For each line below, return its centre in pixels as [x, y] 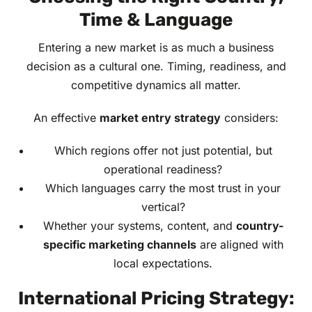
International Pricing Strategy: [156, 299]
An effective [67, 118]
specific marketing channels [119, 245]
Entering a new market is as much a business [156, 48]
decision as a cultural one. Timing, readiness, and [156, 67]
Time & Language [156, 20]
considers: [250, 118]
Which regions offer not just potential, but [163, 151]
